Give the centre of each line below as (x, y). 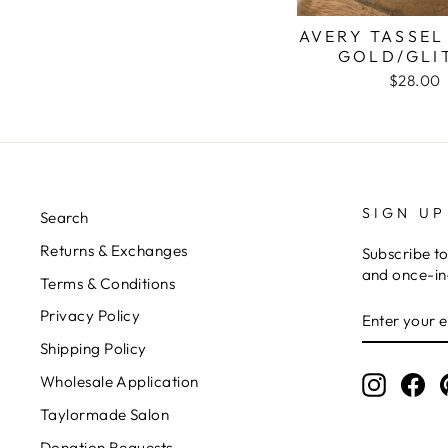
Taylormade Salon (105, 414)
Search (64, 217)
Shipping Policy (93, 349)
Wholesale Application (119, 382)
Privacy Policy (90, 316)
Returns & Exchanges (114, 250)
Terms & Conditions (108, 283)
